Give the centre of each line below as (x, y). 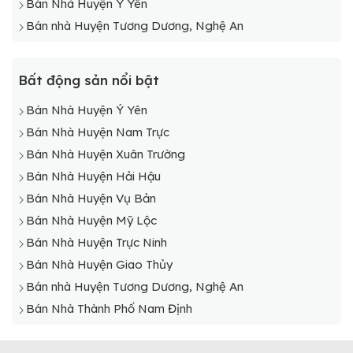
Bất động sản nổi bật (89, 80)
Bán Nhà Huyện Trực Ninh (97, 243)
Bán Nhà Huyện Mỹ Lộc (91, 221)
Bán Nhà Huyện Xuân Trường (106, 154)
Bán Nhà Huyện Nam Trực (98, 132)
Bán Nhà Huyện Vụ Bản (91, 199)
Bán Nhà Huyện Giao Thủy (99, 265)
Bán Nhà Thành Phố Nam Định (109, 309)
